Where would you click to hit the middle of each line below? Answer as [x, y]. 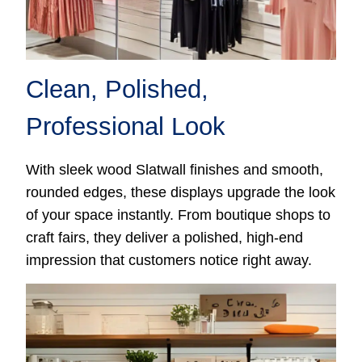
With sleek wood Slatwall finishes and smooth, [175, 170]
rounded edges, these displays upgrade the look [181, 193]
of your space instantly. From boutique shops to [179, 215]
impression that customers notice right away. [169, 261]
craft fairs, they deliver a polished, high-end [165, 238]
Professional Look [126, 127]
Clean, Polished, [118, 90]
